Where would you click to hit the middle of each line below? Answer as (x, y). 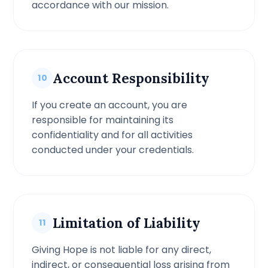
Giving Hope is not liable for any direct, (122, 250)
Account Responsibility (131, 78)
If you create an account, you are (110, 105)
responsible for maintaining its (103, 120)
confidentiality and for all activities (112, 135)
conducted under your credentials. (113, 150)
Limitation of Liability (127, 223)
